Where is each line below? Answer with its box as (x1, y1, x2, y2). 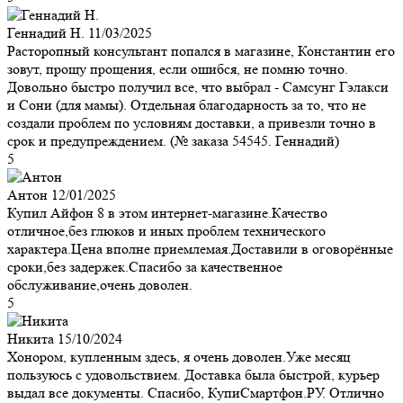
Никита (7, 329, 54, 347)
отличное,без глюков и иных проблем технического (7, 221, 326, 239)
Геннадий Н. (7, 23, 85, 41)
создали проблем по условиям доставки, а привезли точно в (7, 113, 376, 131)
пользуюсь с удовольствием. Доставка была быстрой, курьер (7, 365, 380, 383)
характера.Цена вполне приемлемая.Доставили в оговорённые (7, 239, 393, 257)
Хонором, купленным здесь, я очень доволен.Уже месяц (7, 347, 351, 365)
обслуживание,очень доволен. (7, 275, 193, 293)
